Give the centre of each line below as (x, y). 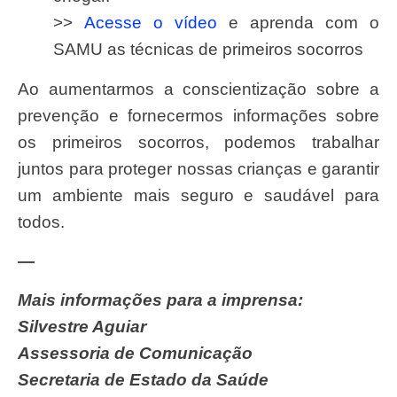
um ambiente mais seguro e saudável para (198, 195)
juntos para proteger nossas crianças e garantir (198, 168)
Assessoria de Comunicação (135, 354)
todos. (41, 222)
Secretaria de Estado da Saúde (143, 380)
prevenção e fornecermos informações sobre (198, 115)
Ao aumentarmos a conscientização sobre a (23, 89)
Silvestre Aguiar (82, 327)
